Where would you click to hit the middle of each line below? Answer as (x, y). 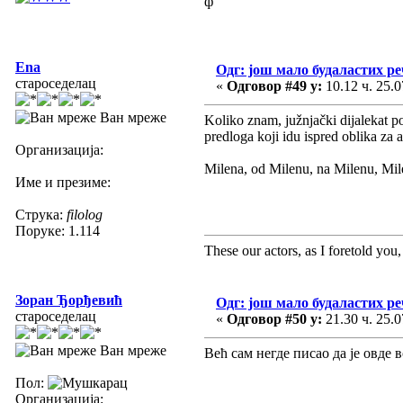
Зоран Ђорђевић (69, 300)
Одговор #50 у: (274, 318)
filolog (85, 214)
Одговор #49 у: (274, 85)
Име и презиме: (63, 182)
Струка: (41, 214)
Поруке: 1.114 (58, 230)
